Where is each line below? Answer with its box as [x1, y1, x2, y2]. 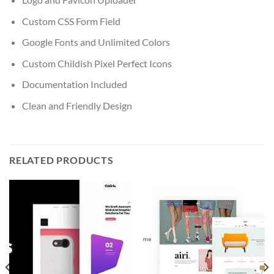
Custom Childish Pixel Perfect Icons [21, 57, 172, 69]
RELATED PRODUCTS [9, 154, 114, 166]
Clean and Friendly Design [21, 100, 132, 112]
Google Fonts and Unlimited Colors [21, 36, 170, 48]
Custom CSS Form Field [21, 15, 120, 27]
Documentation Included [21, 78, 127, 91]
